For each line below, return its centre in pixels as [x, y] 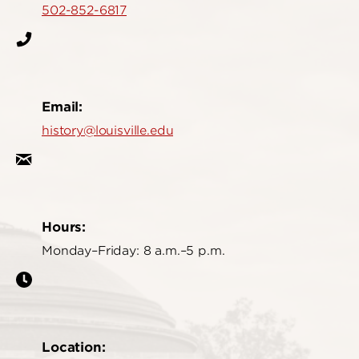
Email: [63, 106]
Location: [74, 347]
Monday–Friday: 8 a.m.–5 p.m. [133, 250]
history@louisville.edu [108, 130]
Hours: [64, 226]
